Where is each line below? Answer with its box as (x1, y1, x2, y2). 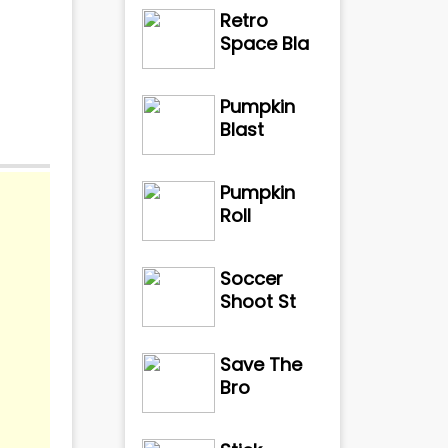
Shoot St (220, 289, 297, 314)
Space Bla (220, 31, 310, 56)
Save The (220, 352, 303, 377)
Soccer (220, 266, 284, 291)
